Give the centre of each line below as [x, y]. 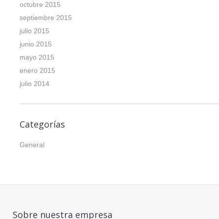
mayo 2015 [37, 57]
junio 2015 [36, 44]
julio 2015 [34, 31]
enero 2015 [37, 71]
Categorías [42, 124]
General [32, 145]
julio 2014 [34, 84]
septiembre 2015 [46, 18]
